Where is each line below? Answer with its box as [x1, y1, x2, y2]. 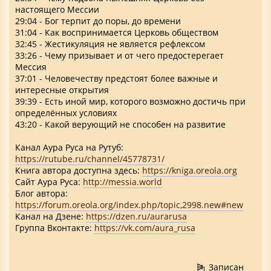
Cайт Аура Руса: [15, 176, 83, 188]
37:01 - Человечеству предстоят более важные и [15, 73, 218, 85]
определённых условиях [15, 107, 117, 119]
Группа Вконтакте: [15, 222, 94, 234]
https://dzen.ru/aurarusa [86, 211, 187, 223]
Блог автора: [15, 188, 68, 200]
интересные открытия [15, 84, 109, 96]
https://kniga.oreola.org [142, 165, 237, 177]
